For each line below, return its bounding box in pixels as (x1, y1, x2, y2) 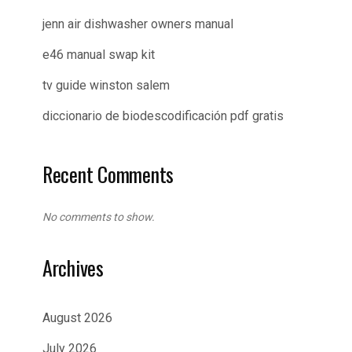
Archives (42, 251, 104, 283)
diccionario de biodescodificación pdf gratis (42, 108, 284, 123)
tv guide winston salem (42, 77, 170, 93)
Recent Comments (42, 158, 174, 189)
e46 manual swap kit (42, 46, 155, 62)
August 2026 (42, 310, 112, 325)
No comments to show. (42, 210, 155, 223)
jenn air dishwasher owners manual (42, 16, 233, 31)
